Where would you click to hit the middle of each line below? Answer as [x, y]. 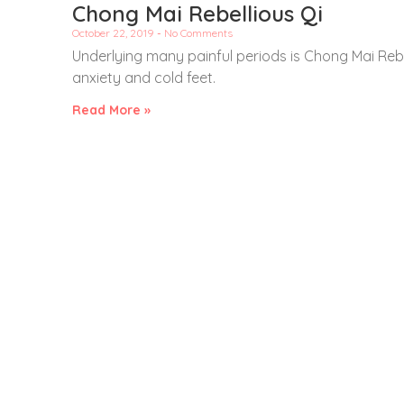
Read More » [111, 110]
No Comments [197, 32]
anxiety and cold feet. [144, 77]
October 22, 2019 [115, 32]
